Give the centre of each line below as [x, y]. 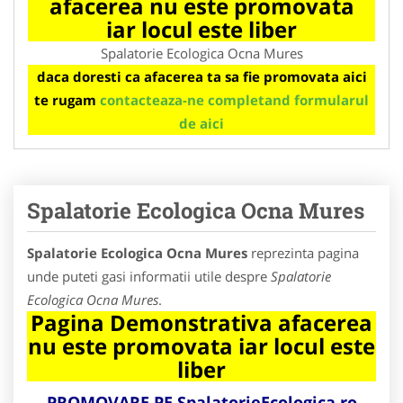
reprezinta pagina [303, 252]
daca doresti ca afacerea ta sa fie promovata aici [201, 76]
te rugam [67, 99]
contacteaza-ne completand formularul [234, 99]
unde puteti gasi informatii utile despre [149, 276]
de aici [201, 123]
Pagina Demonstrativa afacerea [201, 322]
